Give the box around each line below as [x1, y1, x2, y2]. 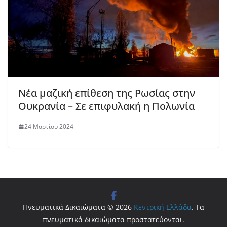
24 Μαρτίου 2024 [24, 122, 73, 131]
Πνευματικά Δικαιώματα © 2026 [23, 202, 134, 212]
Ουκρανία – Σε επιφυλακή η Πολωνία [18, 99, 195, 113]
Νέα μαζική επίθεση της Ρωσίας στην [18, 86, 195, 100]
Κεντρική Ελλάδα [134, 202, 192, 212]
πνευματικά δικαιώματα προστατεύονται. [43, 215, 184, 225]
